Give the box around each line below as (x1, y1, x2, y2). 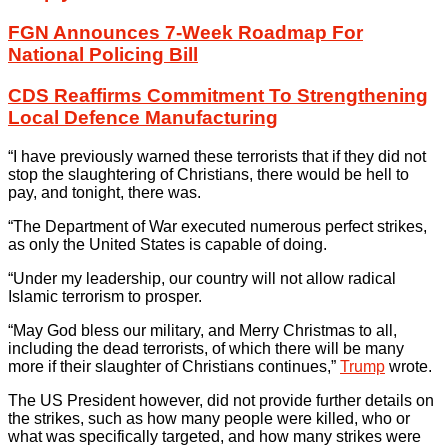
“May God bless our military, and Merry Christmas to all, (8, 321, 397, 339)
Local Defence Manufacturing (8, 106, 278, 128)
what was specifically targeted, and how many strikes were (8, 427, 421, 445)
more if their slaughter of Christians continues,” (8, 357, 340, 375)
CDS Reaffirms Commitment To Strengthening (8, 84, 428, 106)
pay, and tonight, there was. (8, 183, 201, 201)
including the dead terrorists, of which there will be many (8, 339, 404, 357)
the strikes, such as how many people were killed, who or (8, 409, 410, 427)
